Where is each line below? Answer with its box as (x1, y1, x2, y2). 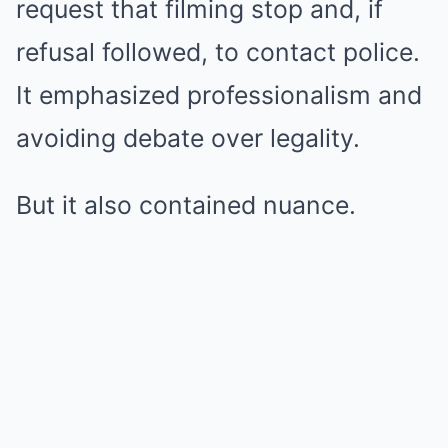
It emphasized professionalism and (16, 80, 422, 110)
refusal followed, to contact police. (16, 37, 420, 67)
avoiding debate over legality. (16, 123, 360, 153)
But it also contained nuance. (16, 190, 356, 220)
